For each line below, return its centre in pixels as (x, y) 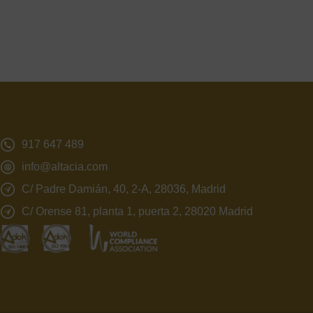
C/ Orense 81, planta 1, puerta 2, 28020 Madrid (138, 212)
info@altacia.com (65, 167)
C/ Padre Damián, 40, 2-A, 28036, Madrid (124, 189)
